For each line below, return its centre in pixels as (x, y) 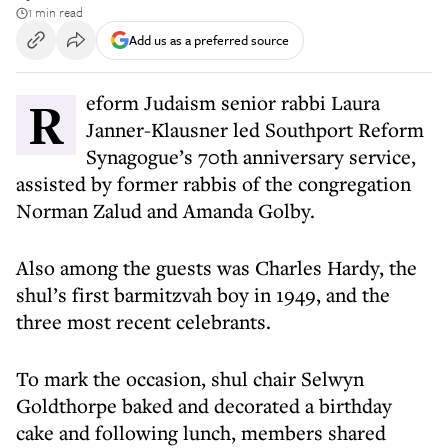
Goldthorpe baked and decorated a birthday (204, 405)
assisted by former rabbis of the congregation (213, 183)
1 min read (55, 12)
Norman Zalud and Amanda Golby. (165, 210)
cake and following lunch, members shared (201, 432)
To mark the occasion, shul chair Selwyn (190, 378)
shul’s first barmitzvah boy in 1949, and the (203, 294)
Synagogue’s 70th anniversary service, (251, 156)
